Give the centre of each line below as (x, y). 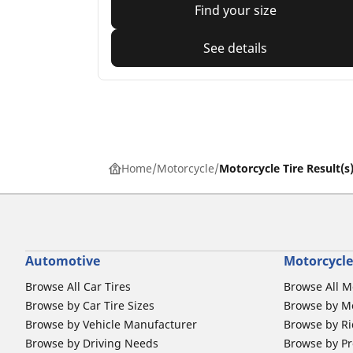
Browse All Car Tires (78, 287)
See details (236, 48)
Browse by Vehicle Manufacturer (111, 325)
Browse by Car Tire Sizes (90, 306)
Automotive (63, 261)
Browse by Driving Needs (92, 344)
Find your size (235, 11)
